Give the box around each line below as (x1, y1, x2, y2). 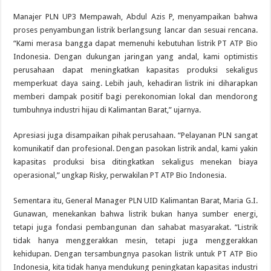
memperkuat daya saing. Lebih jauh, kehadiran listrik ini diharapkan (13, 78, 258, 88)
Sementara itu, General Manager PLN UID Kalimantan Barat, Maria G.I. (13, 195, 258, 205)
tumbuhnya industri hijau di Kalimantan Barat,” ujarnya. (13, 105, 201, 114)
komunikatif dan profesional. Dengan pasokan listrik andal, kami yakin (13, 143, 258, 153)
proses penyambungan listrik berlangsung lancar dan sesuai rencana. (13, 25, 258, 34)
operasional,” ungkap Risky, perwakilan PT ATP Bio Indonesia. (13, 170, 227, 180)
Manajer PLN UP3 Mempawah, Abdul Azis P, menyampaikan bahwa (13, 11, 258, 21)
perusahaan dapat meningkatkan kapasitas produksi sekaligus (13, 65, 258, 74)
